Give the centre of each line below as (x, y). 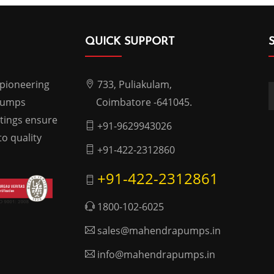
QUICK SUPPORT (130, 42)
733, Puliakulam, (135, 84)
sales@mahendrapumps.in (159, 231)
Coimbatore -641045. (144, 102)
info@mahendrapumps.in (156, 254)
